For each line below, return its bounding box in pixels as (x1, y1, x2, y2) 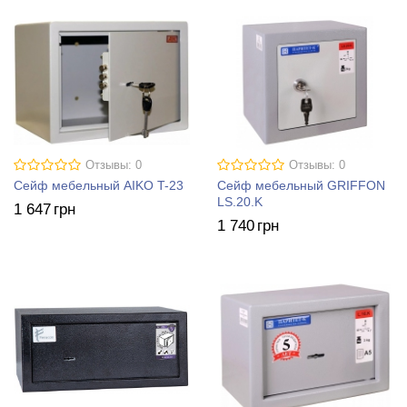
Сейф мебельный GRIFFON (217, 177, 385, 193)
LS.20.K (217, 194, 263, 209)
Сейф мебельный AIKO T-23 (14, 177, 184, 193)
